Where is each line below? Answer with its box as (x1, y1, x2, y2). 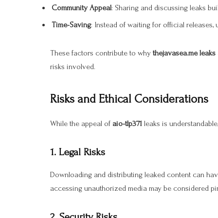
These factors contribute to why (50, 48, 153, 57)
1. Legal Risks (50, 146, 105, 158)
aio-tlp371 (112, 119, 142, 128)
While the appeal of (50, 119, 112, 128)
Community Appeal (52, 3, 111, 12)
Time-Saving (52, 20, 91, 30)
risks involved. (50, 62, 95, 71)
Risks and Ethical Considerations (50, 92, 208, 106)
